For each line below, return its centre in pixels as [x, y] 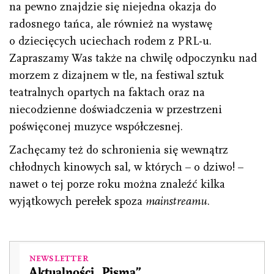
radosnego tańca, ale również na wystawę [111, 24]
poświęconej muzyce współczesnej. [96, 127]
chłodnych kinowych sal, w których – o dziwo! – [126, 167]
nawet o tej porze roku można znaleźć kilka [117, 184]
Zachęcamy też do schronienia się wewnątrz [119, 150]
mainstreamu [176, 202]
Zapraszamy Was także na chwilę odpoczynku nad [133, 58]
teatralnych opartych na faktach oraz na [107, 93]
